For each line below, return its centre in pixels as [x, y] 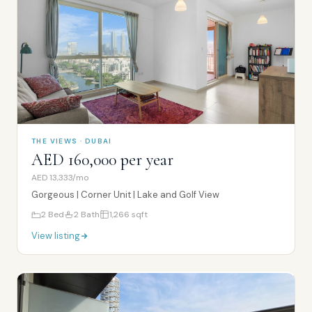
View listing [56, 236]
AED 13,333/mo [60, 178]
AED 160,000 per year [102, 160]
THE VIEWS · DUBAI [72, 141]
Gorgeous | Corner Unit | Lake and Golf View [125, 195]
